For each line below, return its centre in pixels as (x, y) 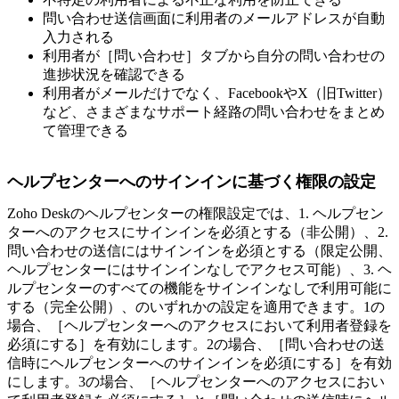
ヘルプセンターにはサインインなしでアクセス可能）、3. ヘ (199, 270)
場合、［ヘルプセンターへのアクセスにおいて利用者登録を (199, 326)
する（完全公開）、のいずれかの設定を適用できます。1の (196, 307)
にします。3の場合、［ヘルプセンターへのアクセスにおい (196, 382)
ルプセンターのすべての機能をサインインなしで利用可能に (199, 289)
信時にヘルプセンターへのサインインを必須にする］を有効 (199, 363)
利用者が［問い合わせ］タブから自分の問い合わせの (214, 56)
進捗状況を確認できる (114, 75)
